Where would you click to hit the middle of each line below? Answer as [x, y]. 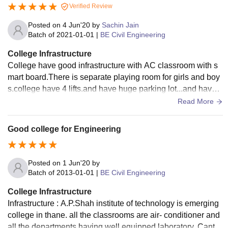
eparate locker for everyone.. [59, 101]
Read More [197, 101]
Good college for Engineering [64, 129]
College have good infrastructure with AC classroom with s [113, 65]
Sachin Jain [120, 25]
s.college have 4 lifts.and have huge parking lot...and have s [115, 89]
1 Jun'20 [76, 163]
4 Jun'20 [76, 25]
